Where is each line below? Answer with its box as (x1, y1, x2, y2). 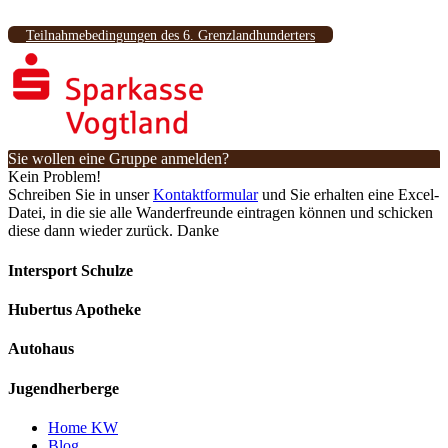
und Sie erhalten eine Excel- (258, 186, 439, 204)
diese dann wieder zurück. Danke (8, 222, 219, 240)
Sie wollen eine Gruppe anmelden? (8, 150, 229, 168)
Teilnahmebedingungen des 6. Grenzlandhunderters (26, 28, 315, 44)
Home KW (48, 418, 118, 436)
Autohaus (8, 340, 74, 358)
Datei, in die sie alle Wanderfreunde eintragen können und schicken (8, 204, 433, 222)
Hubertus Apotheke (8, 301, 141, 318)
